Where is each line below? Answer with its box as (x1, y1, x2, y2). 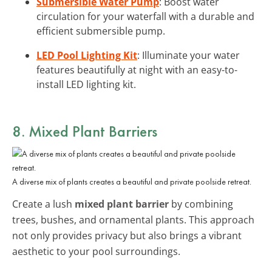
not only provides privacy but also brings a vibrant (12, 228, 242, 242)
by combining (169, 197, 233, 211)
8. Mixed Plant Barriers (12, 120, 157, 141)
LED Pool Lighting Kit (36, 48, 137, 62)
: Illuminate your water (137, 48, 240, 62)
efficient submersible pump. (36, 24, 165, 38)
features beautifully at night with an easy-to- (36, 63, 237, 76)
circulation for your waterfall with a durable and (36, 9, 254, 23)
